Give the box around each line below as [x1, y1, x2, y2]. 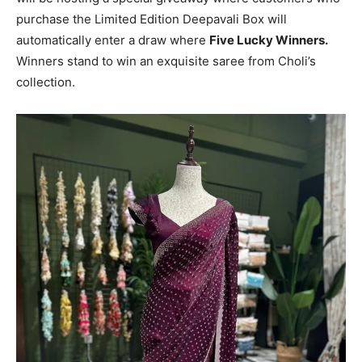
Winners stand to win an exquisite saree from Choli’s [16, 53, 316, 69]
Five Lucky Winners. [209, 32, 328, 48]
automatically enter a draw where [16, 32, 209, 48]
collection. [16, 74, 75, 90]
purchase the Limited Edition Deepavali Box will [16, 11, 287, 27]
